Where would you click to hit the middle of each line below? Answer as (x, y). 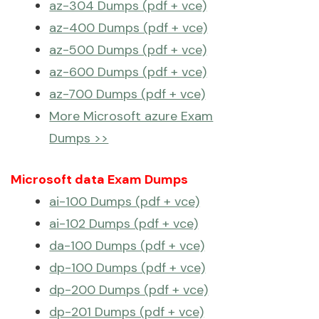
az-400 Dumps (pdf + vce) (129, 28)
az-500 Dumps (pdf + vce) (128, 50)
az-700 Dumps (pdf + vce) (127, 94)
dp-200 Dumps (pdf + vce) (129, 290)
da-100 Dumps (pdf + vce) (127, 246)
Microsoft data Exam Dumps (100, 179)
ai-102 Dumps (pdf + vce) (124, 224)
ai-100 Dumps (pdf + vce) (125, 202)
